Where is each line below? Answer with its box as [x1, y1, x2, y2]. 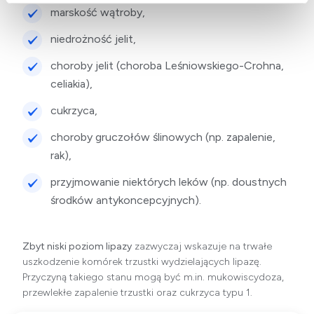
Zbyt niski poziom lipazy [22, 240, 132, 253]
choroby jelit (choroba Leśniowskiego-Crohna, [50, 59, 285, 73]
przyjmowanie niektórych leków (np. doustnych [50, 175, 287, 189]
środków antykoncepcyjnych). [50, 193, 202, 207]
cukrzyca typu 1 [179, 287, 250, 299]
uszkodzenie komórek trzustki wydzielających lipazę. [22, 256, 261, 268]
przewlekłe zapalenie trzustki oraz [22, 287, 179, 299]
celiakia [50, 77, 86, 91]
